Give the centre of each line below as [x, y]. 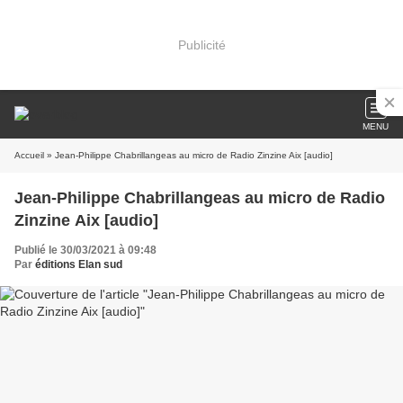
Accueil [29, 155]
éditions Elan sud [79, 264]
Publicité [201, 45]
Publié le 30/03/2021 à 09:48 [85, 250]
